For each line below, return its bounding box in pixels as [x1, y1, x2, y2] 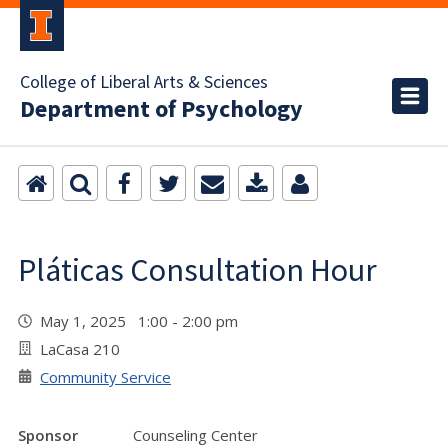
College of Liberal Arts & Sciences [20, 70, 268, 95]
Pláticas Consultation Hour [18, 250, 377, 290]
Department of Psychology [20, 92, 303, 127]
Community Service [40, 367, 171, 387]
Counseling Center [133, 425, 258, 445]
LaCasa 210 [40, 339, 120, 359]
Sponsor [18, 425, 78, 445]
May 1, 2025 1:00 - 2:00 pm [40, 311, 246, 331]
